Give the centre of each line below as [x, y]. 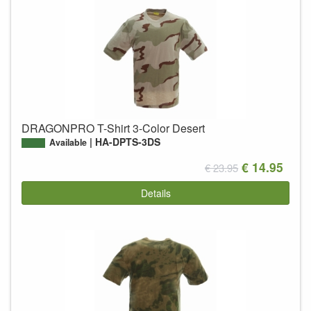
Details [155, 193]
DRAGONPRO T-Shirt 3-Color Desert [113, 128]
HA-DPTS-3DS [128, 141]
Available [68, 142]
